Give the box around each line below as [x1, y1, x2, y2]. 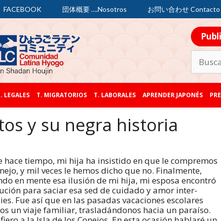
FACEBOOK [3, 5, 41, 13]
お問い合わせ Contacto [147, 5, 220, 13]
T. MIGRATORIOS [36, 91, 87, 100]
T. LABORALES [93, 91, 136, 100]
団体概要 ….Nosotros [62, 5, 127, 13]
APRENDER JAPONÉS [142, 91, 203, 100]
